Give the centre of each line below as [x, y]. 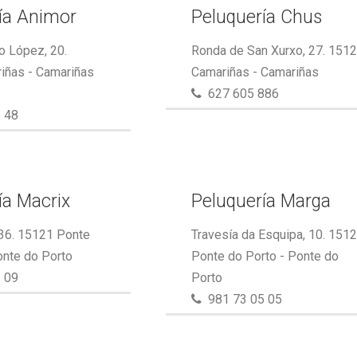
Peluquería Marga [261, 201]
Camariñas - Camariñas [255, 72]
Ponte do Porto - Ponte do [265, 256]
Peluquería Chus [257, 17]
